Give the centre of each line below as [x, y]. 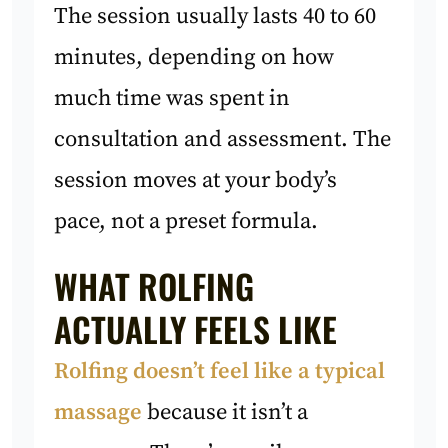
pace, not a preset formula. [186, 222]
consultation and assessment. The [223, 140]
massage [98, 412]
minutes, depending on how [194, 58]
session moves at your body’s [196, 181]
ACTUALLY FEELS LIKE [196, 328]
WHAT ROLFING [154, 285]
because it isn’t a [225, 412]
